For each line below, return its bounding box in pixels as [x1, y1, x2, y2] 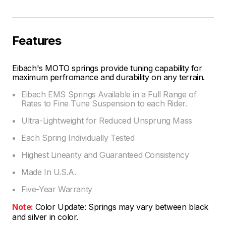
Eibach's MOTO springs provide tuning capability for [12, 63, 202, 73]
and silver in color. [12, 211, 78, 222]
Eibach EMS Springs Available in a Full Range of [21, 89, 197, 99]
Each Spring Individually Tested [21, 132, 135, 143]
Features [12, 33, 62, 48]
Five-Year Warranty [21, 184, 92, 194]
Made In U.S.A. [21, 166, 76, 177]
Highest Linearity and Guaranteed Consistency [21, 149, 189, 160]
